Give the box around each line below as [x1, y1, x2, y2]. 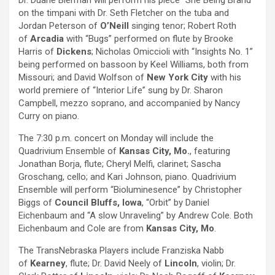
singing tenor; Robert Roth [129, 20, 236, 32]
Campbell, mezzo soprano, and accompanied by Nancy [18, 98, 240, 109]
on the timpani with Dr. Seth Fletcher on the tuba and [18, 7, 229, 19]
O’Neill [100, 20, 129, 32]
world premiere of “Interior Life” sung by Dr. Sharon [18, 85, 223, 96]
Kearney [30, 258, 66, 269]
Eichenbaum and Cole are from [18, 223, 146, 234]
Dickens [56, 46, 91, 58]
